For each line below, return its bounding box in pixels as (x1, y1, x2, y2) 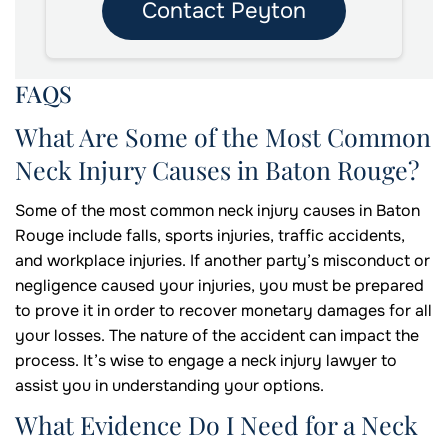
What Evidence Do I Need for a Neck (15, 408, 418, 442)
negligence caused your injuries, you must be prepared (15, 275, 424, 297)
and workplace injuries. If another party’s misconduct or (15, 250, 430, 272)
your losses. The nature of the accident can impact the (15, 325, 419, 347)
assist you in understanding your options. (15, 375, 324, 397)
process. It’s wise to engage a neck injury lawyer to (15, 350, 397, 372)
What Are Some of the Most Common (15, 120, 431, 154)
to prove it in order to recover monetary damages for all (15, 300, 432, 322)
